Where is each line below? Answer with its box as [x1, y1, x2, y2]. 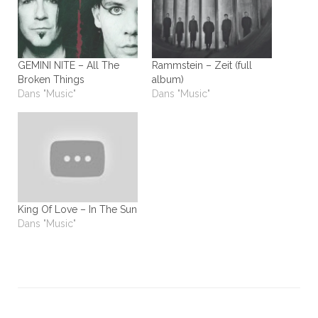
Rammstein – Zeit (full [152, 59, 252, 71]
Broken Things [17, 73, 84, 85]
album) [152, 73, 184, 85]
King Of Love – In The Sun [17, 203, 137, 215]
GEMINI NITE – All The [17, 59, 119, 71]
